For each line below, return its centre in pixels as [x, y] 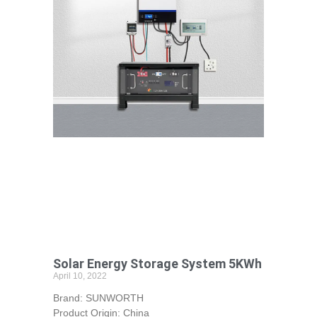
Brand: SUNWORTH [98, 298]
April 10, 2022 [80, 276]
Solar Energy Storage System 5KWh [157, 263]
